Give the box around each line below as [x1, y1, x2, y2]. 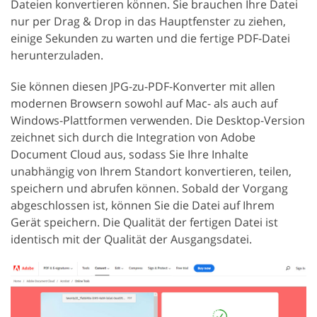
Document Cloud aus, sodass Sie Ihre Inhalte [11, 146, 248, 162]
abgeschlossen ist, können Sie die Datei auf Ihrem [11, 197, 275, 213]
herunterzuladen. [11, 47, 103, 63]
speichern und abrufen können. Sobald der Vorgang [11, 180, 288, 196]
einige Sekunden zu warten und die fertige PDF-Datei [11, 30, 290, 46]
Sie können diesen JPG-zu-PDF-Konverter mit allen [11, 79, 275, 94]
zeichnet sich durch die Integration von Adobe [11, 129, 255, 145]
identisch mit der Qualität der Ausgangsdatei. [11, 231, 252, 247]
